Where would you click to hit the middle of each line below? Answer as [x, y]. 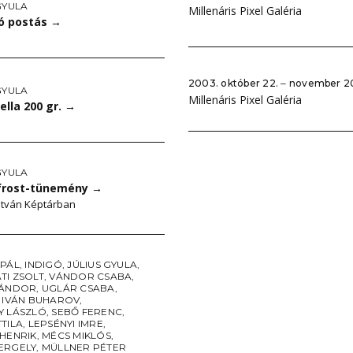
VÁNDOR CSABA [91, 276]
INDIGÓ [43, 264]
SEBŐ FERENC [87, 312]
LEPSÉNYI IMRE [65, 323]
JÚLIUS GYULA [102, 264]
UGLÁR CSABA [78, 288]
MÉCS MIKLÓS [76, 335]
